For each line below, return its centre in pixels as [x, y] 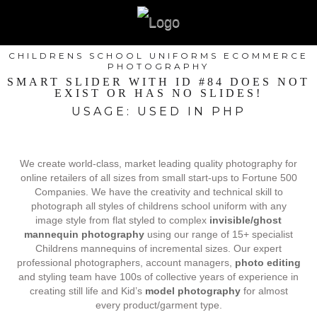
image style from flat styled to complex [122, 220]
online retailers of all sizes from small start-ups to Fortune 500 [158, 178]
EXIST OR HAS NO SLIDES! [158, 93]
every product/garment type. [158, 305]
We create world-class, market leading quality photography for [158, 164]
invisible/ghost [246, 220]
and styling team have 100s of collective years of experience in [158, 277]
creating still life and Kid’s [87, 291]
